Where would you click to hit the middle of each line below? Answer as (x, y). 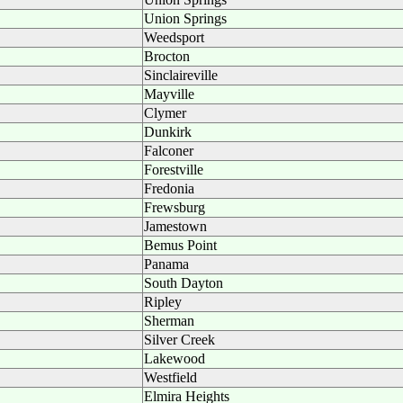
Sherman (169, 321)
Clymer (165, 113)
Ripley (163, 302)
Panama (166, 264)
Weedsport (174, 37)
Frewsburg (175, 207)
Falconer (169, 151)
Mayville (169, 94)
